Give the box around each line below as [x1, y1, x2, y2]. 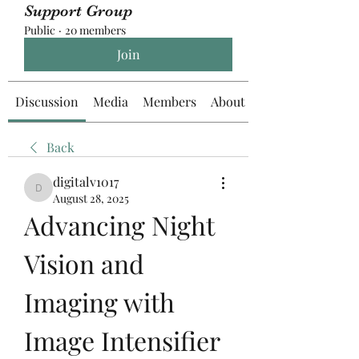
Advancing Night [24, 207, 214, 242]
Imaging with [24, 284, 175, 319]
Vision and [24, 245, 144, 280]
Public [24, 22, 55, 38]
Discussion [15, 92, 79, 110]
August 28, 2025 [53, 190, 129, 206]
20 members [65, 22, 126, 38]
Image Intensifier [24, 322, 220, 357]
